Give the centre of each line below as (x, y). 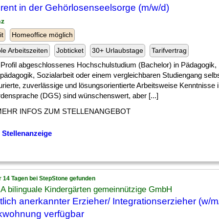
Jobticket (70, 50)
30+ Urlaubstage (118, 50)
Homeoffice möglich (42, 35)
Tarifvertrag (169, 50)
